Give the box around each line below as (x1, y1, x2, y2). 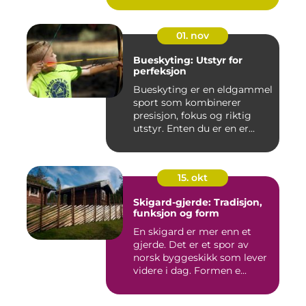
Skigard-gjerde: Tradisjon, (133, 196, 262, 209)
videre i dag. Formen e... (133, 264, 247, 277)
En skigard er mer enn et (133, 225, 251, 238)
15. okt (178, 171, 208, 184)
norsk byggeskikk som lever (133, 251, 267, 264)
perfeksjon (133, 65, 186, 78)
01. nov (176, 29, 209, 42)
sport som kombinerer (133, 96, 241, 109)
